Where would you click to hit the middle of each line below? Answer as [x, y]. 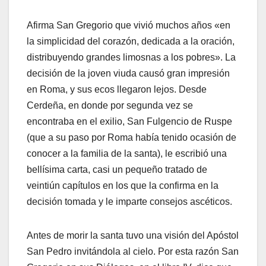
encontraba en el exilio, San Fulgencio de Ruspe [129, 122]
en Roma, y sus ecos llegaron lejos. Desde [117, 90]
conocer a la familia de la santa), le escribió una [127, 154]
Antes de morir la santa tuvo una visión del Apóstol [133, 236]
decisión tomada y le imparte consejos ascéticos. [129, 202]
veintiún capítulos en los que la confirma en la [123, 186]
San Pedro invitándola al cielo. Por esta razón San [133, 252]
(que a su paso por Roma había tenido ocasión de [132, 138]
